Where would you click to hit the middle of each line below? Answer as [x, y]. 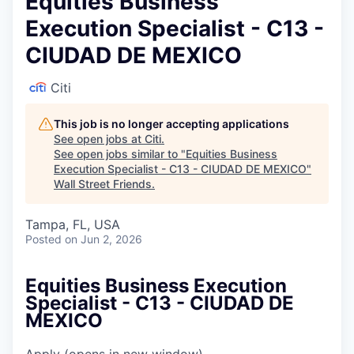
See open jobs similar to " [120, 153]
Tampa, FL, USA [73, 224]
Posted [43, 239]
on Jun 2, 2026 [104, 239]
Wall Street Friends [103, 183]
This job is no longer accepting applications [171, 123]
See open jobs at [99, 138]
